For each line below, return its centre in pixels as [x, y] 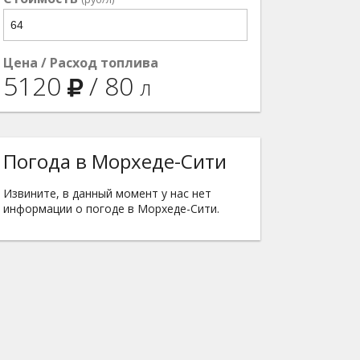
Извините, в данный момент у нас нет [107, 193]
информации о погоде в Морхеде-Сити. [111, 209]
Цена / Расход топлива [81, 63]
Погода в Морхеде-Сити [115, 161]
